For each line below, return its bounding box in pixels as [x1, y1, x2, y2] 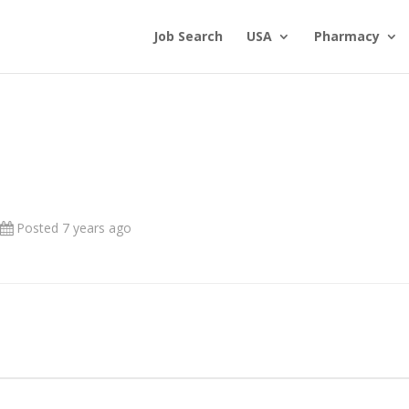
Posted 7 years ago [16, 219, 132, 236]
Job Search [153, 27, 223, 45]
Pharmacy [314, 27, 380, 45]
